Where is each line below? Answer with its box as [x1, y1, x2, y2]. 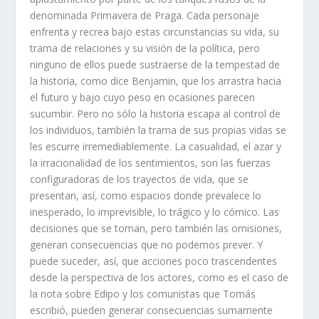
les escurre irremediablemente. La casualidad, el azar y [30, 140, 282, 154]
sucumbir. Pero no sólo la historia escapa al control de [30, 107, 281, 121]
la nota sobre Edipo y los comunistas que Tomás [30, 287, 256, 301]
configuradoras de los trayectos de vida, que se [30, 172, 249, 187]
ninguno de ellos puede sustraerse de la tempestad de [30, 58, 281, 72]
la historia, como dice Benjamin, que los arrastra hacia [30, 74, 282, 88]
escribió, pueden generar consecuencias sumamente [30, 303, 273, 318]
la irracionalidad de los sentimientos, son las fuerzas [30, 156, 271, 170]
